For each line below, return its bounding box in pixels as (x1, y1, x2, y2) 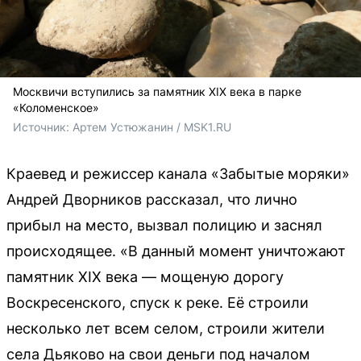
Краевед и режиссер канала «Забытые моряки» (6, 165, 350, 183)
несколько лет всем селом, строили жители (6, 320, 325, 338)
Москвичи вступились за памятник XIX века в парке (13, 85, 301, 99)
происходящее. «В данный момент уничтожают (6, 243, 346, 260)
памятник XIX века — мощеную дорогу (6, 268, 284, 286)
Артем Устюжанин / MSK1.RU (73, 120, 231, 135)
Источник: (13, 120, 73, 135)
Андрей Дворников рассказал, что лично (6, 191, 297, 209)
